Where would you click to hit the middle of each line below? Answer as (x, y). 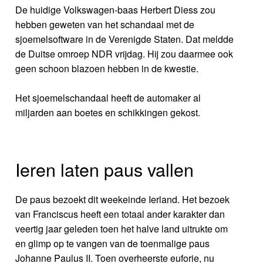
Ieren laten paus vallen (105, 169)
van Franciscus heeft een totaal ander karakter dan (120, 214)
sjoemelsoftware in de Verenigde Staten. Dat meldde (125, 39)
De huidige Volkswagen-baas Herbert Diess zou (116, 10)
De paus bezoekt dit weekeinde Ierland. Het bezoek (123, 200)
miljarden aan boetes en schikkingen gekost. (108, 113)
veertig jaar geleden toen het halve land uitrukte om (122, 229)
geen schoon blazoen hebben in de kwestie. (107, 69)
